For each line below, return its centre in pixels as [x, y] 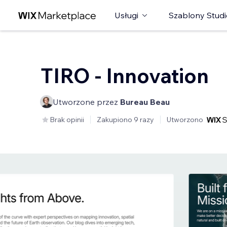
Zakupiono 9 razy [125, 120]
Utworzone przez [86, 102]
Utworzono [185, 120]
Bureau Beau [145, 102]
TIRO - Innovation [125, 75]
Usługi [126, 15]
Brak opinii [67, 120]
